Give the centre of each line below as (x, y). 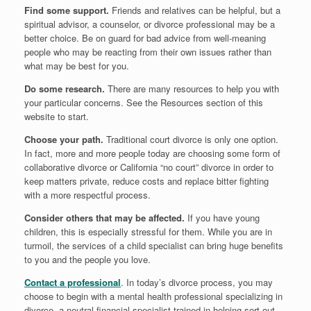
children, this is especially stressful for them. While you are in (148, 232)
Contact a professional (73, 283)
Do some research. (65, 89)
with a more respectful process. (87, 195)
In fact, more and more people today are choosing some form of (152, 153)
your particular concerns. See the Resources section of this (144, 103)
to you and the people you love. (87, 260)
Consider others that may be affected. (104, 218)
